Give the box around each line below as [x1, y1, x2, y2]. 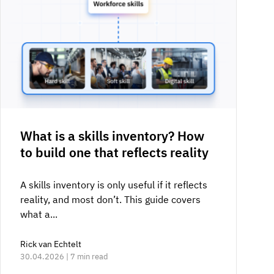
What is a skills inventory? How [20, 127, 204, 144]
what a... [20, 207, 57, 220]
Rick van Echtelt [20, 238, 81, 250]
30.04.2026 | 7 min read [20, 251, 108, 262]
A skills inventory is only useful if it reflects [20, 178, 207, 191]
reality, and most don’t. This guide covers [20, 193, 201, 206]
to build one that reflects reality [20, 143, 209, 161]
